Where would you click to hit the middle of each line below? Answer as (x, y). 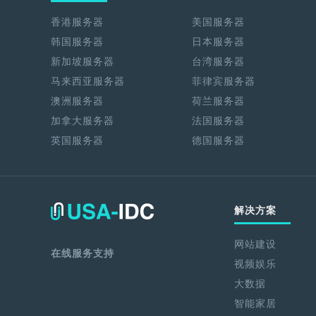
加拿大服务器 (83, 121)
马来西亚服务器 (88, 81)
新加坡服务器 (83, 62)
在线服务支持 (83, 254)
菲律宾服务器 (224, 81)
